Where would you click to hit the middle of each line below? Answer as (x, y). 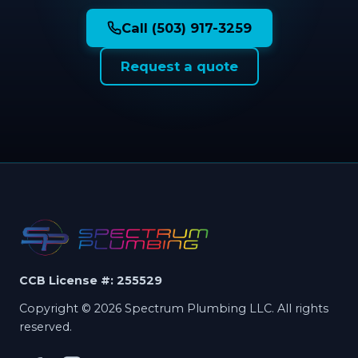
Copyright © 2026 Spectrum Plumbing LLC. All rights (174, 309)
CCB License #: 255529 (91, 281)
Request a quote (179, 67)
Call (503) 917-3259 (186, 28)
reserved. (46, 327)
